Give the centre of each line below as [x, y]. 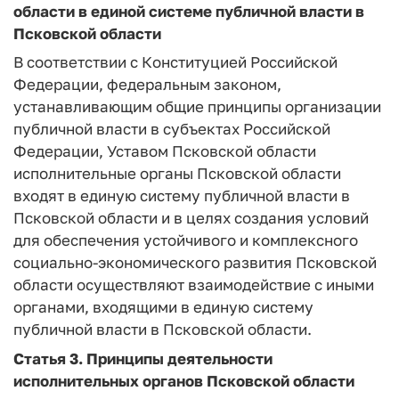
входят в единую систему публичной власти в [182, 195]
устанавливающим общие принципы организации [197, 106]
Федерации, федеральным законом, [147, 84]
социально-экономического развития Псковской [195, 262]
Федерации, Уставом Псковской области [165, 151]
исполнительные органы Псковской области [177, 173]
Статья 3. [48, 358]
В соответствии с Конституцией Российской [175, 62]
